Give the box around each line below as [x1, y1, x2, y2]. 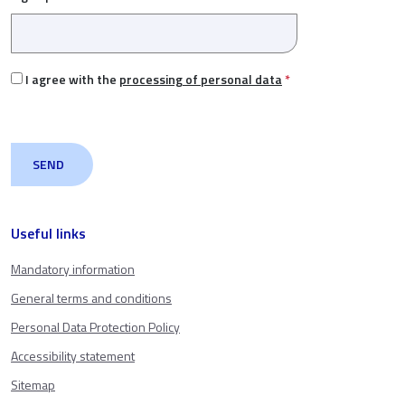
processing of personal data [119, 69, 282, 89]
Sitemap [11, 374, 55, 394]
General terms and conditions [11, 287, 172, 307]
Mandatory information [11, 259, 135, 278]
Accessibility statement [11, 345, 135, 365]
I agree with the [25, 69, 119, 89]
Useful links [11, 221, 86, 244]
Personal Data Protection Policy [11, 316, 180, 336]
